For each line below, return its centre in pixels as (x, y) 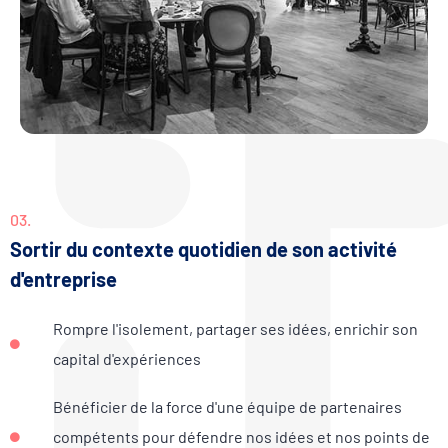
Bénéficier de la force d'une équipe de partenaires (227, 407)
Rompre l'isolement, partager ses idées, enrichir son (235, 329)
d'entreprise (63, 279)
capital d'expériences (126, 359)
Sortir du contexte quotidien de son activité (203, 249)
